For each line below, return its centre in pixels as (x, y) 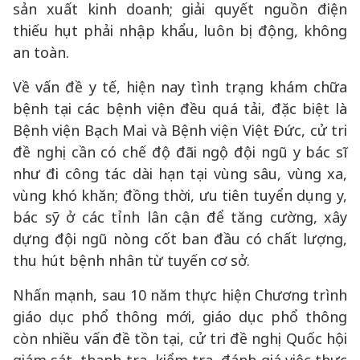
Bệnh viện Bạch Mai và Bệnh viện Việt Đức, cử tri (180, 130)
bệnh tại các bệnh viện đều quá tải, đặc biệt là (180, 108)
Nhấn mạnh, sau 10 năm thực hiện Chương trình (180, 295)
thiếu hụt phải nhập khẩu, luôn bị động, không (180, 31)
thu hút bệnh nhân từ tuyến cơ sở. (131, 260)
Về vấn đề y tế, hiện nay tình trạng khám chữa (180, 87)
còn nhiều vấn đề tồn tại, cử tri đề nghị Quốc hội (180, 338)
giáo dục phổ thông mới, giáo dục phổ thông (180, 317)
